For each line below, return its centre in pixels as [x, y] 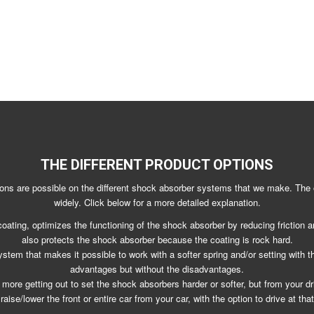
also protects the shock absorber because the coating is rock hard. [157, 240]
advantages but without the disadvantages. [157, 269]
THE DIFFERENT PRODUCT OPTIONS [157, 165]
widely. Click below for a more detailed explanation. [157, 203]
